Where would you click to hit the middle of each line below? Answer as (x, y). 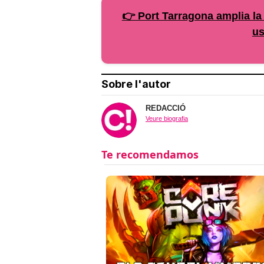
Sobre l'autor (136, 84)
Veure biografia (167, 119)
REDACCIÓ (166, 108)
